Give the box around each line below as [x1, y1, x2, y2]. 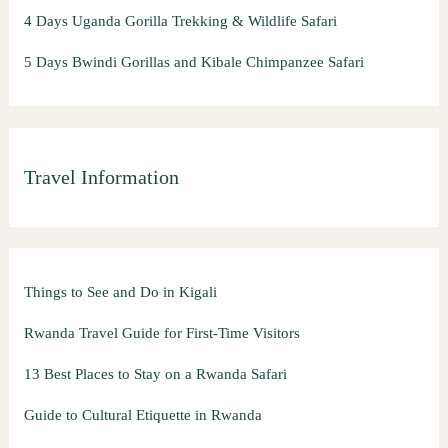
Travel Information [23, 166, 179, 189]
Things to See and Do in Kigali [23, 283, 217, 300]
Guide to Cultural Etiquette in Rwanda [23, 406, 262, 423]
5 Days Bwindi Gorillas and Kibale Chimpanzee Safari [23, 54, 364, 71]
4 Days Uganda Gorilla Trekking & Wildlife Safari [23, 13, 337, 30]
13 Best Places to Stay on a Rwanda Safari [23, 365, 287, 382]
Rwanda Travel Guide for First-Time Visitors [23, 324, 300, 341]
